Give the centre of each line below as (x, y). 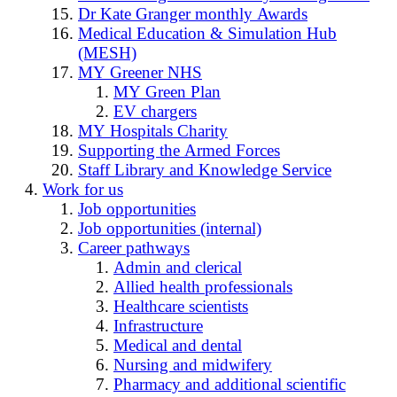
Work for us (83, 189)
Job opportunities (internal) (170, 228)
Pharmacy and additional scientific (230, 384)
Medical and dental (178, 345)
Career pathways (134, 247)
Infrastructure (158, 325)
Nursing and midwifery (193, 364)
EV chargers (155, 111)
